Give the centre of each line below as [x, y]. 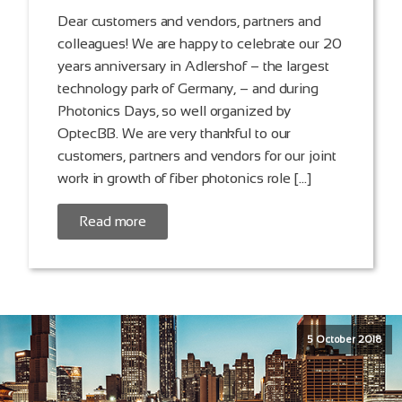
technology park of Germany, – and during [188, 89]
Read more [113, 222]
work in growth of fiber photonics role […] [184, 179]
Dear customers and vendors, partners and [189, 22]
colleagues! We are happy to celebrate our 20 [200, 44]
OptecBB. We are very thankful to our [175, 134]
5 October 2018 [345, 340]
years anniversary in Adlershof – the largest [193, 66]
